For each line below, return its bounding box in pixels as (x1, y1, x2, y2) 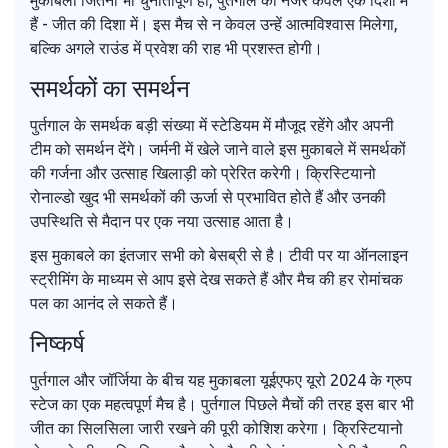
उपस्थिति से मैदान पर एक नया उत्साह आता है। (30, 212, 294, 231)
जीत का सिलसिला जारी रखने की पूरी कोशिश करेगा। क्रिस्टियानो (30, 419, 403, 438)
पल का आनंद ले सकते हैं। (30, 294, 178, 313)
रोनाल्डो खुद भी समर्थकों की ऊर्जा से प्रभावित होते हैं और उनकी (30, 188, 386, 207)
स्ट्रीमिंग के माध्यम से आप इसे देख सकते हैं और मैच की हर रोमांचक (30, 270, 403, 289)
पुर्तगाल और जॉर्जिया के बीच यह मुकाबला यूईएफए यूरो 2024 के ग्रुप (30, 371, 412, 390)
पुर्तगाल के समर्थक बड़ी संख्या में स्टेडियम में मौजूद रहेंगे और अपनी (30, 116, 394, 135)
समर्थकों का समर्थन (30, 75, 190, 103)
